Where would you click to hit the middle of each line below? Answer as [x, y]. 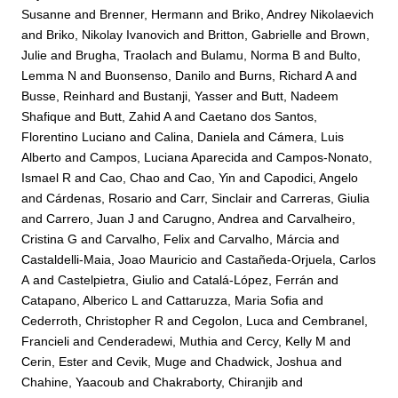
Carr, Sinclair [217, 198]
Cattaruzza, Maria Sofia [233, 300]
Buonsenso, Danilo [158, 75]
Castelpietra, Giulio [111, 279]
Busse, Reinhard [68, 96]
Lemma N [49, 75]
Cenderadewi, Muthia [158, 341]
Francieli [46, 341]
